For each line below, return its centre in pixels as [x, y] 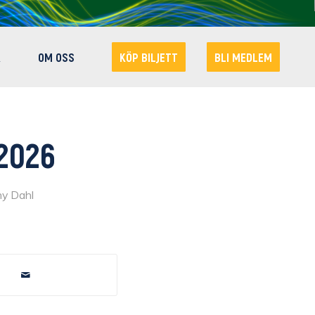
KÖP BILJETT [149, 57]
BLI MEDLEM [243, 57]
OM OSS [56, 57]
